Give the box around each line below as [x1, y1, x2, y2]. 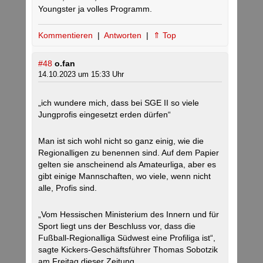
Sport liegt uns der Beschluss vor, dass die [38, 221, 195, 231]
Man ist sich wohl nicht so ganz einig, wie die [38, 136, 204, 146]
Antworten [104, 31, 144, 41]
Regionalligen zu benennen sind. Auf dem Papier [38, 148, 219, 158]
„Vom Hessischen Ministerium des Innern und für [38, 210, 219, 220]
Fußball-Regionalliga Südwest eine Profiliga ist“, [38, 233, 215, 243]
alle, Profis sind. [38, 183, 97, 193]
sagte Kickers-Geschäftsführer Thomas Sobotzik [38, 245, 218, 255]
